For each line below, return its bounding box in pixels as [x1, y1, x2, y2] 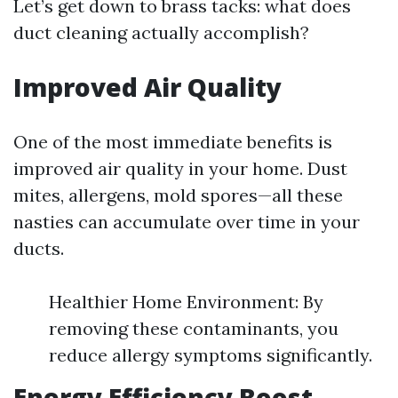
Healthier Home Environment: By [49, 291, 323, 313]
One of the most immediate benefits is [13, 131, 332, 153]
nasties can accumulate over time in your [13, 211, 360, 233]
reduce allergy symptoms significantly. [49, 344, 372, 366]
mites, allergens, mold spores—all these [13, 184, 343, 206]
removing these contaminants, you [49, 317, 338, 339]
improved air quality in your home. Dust [13, 157, 347, 179]
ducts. [13, 237, 64, 259]
